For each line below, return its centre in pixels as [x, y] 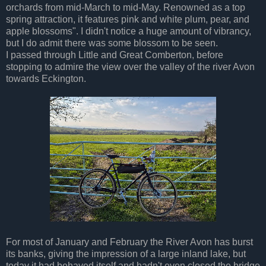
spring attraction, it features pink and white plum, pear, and [128, 19]
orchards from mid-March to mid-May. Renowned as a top [126, 7]
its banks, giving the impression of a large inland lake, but [126, 254]
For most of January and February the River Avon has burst [129, 242]
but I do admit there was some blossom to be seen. [112, 43]
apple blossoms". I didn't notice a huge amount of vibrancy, [129, 31]
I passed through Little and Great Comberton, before [115, 55]
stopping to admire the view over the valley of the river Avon [130, 66]
